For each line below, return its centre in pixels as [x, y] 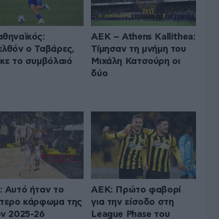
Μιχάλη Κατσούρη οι [136, 61]
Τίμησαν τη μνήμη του [139, 49]
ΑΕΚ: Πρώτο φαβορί [136, 190]
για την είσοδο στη [132, 202]
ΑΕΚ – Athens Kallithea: [143, 37]
